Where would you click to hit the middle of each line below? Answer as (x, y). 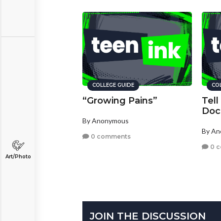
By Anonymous (106, 121)
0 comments (110, 136)
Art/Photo (18, 157)
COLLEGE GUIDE (113, 85)
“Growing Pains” (120, 101)
